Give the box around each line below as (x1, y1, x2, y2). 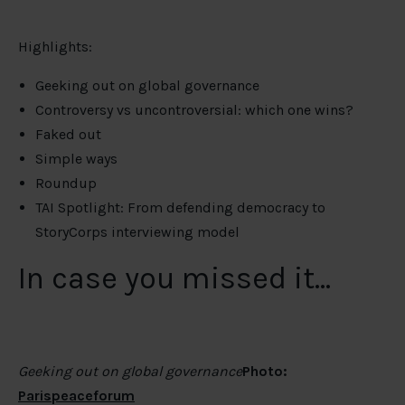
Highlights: (18, 38, 92, 55)
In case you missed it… (18, 260, 331, 297)
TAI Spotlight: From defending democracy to (35, 199, 326, 216)
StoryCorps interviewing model (35, 223, 240, 240)
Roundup (35, 174, 98, 192)
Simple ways (35, 150, 118, 167)
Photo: (242, 363, 287, 381)
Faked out (35, 126, 102, 143)
